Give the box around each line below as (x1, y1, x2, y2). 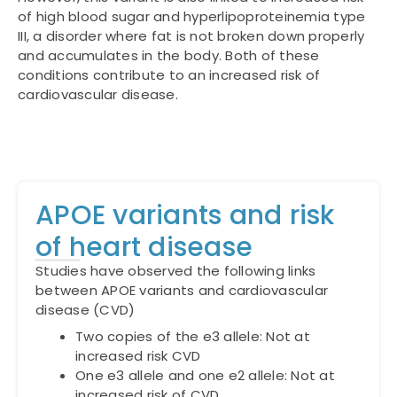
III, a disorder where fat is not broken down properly (18, 26, 365, 45)
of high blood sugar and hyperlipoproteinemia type (18, 6, 366, 26)
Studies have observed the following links (35, 261, 316, 281)
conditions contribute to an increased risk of (18, 65, 321, 84)
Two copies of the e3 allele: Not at (75, 326, 310, 346)
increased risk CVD (75, 346, 201, 365)
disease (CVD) (35, 300, 136, 320)
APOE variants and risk (35, 197, 335, 235)
